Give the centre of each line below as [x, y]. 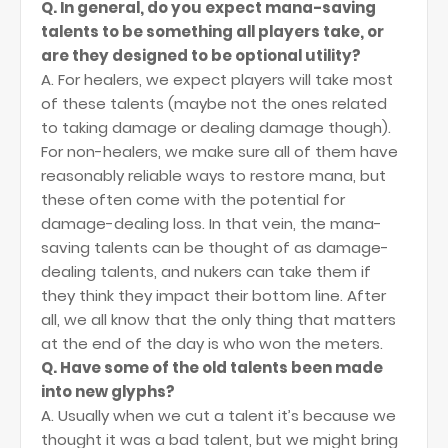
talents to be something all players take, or [212, 31]
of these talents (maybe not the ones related [214, 103]
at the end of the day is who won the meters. [212, 343]
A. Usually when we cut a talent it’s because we [218, 415]
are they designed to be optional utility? [201, 55]
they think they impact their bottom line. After [213, 295]
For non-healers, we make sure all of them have [219, 151]
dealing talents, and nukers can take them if [206, 271]
